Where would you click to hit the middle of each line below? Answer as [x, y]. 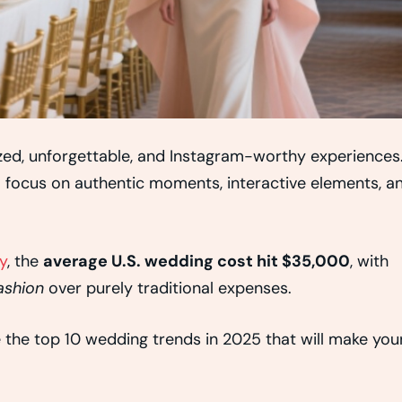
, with [369, 262]
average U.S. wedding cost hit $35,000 [197, 262]
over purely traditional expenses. [168, 288]
